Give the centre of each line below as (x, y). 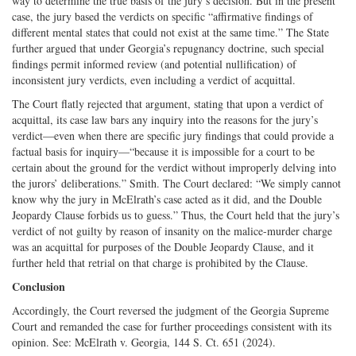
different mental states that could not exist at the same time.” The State (170, 32)
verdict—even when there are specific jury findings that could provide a (173, 135)
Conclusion (39, 286)
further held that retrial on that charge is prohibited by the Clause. (160, 262)
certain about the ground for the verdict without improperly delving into (174, 167)
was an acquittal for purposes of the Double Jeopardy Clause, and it (163, 246)
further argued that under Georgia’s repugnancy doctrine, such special (168, 48)
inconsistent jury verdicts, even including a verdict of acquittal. (154, 79)
